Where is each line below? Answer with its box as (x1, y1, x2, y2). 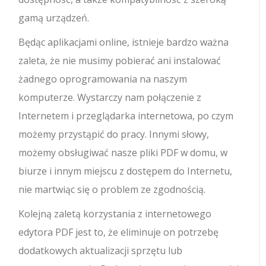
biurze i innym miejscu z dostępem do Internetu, (18, 164, 233, 178)
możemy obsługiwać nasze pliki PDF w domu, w (18, 145, 228, 159)
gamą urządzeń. (18, 11, 90, 24)
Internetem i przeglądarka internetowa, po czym (18, 109, 234, 122)
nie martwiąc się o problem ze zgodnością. (18, 182, 206, 196)
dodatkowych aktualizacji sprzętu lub (18, 243, 183, 257)
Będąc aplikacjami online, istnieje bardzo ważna (18, 35, 229, 49)
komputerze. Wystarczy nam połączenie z (18, 90, 202, 104)
